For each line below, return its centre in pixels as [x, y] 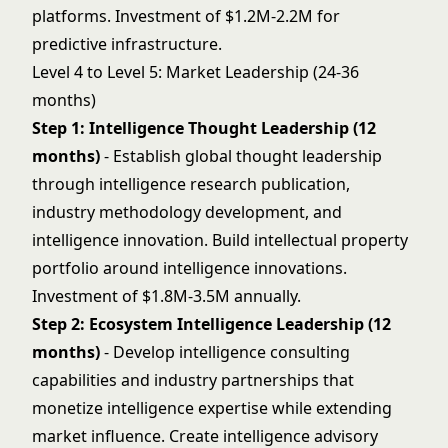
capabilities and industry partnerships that [193, 380]
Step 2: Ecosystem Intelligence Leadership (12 [211, 324]
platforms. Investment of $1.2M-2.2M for [186, 16]
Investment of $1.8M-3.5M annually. [166, 296]
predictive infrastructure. [127, 44]
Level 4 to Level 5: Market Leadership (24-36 [195, 72]
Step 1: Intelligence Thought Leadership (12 [204, 128]
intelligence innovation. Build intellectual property [220, 240]
